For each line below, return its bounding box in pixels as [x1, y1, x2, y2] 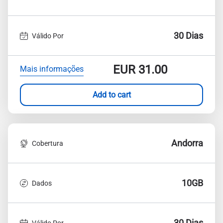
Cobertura [32, 139, 63, 147]
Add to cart [92, 90, 131, 100]
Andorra [171, 138, 203, 148]
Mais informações [20, 64, 84, 74]
